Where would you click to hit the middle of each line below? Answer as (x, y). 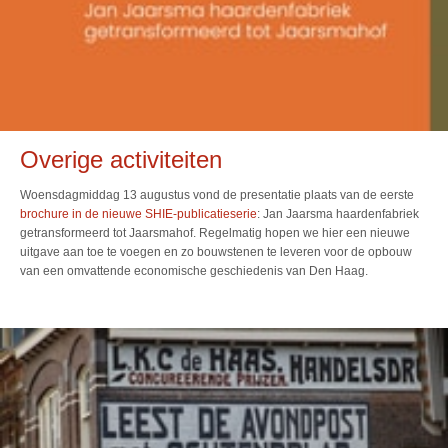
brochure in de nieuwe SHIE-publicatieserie (138, 214)
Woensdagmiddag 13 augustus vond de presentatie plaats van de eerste (217, 195)
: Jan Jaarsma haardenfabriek (338, 214)
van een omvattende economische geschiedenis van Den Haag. (194, 271)
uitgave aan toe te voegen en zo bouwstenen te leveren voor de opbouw (216, 252)
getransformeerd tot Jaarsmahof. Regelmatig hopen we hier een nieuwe (215, 233)
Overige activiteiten (121, 159)
